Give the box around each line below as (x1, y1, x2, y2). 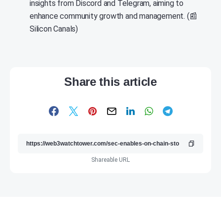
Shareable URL (91, 156, 130, 163)
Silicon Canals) (30, 24, 78, 34)
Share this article (64, 75, 157, 88)
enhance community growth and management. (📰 (30, 11, 197, 21)
